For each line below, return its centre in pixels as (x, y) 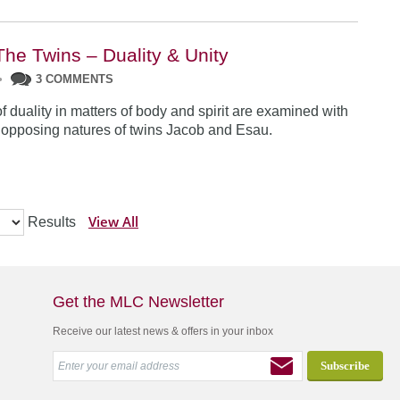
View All (113, 221)
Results (52, 222)
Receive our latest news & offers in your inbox (162, 331)
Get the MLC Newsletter (138, 302)
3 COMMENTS (75, 79)
